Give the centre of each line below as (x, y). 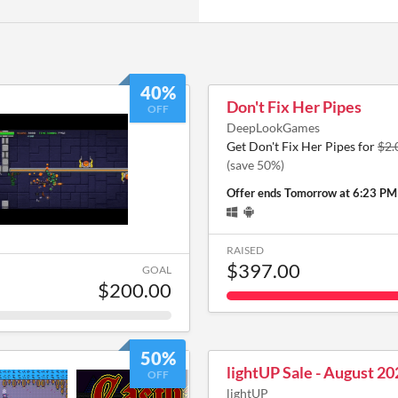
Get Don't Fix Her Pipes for (302, 146)
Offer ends (255, 192)
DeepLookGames (273, 127)
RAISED (245, 250)
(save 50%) (255, 164)
